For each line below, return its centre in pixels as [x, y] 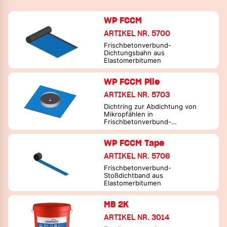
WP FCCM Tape [134, 143]
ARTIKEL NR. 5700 [137, 33]
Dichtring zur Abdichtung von [150, 106]
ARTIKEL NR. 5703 [137, 94]
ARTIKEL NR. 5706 [137, 156]
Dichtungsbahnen [132, 129]
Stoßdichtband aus [134, 175]
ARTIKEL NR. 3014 [137, 217]
